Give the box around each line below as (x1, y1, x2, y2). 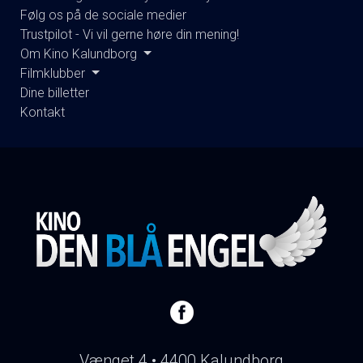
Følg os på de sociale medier (20, 7, 186, 23)
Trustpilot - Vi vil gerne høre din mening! (20, 27, 239, 42)
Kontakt (20, 105, 65, 120)
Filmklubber (20, 66, 88, 81)
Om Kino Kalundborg (20, 46, 140, 62)
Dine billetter (20, 85, 89, 100)
